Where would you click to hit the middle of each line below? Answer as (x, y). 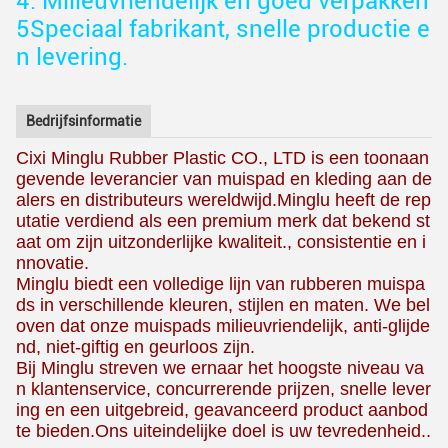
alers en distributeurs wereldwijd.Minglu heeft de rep (223, 200)
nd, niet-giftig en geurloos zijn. (135, 347)
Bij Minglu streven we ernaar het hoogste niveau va (220, 368)
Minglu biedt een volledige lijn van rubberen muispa (220, 284)
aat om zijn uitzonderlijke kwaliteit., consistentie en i (221, 242)
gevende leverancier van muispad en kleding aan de (224, 179)
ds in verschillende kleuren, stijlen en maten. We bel (223, 305)
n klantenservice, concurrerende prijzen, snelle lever (223, 389)
